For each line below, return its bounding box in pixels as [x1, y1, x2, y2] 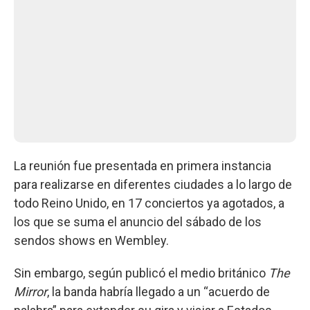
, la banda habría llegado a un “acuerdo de [47, 284, 270, 299]
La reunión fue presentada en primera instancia [14, 158, 271, 173]
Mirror [14, 284, 47, 299]
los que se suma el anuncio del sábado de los [14, 214, 262, 229]
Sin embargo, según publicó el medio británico [14, 265, 268, 280]
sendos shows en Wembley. [14, 232, 169, 248]
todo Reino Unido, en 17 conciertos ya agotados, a [14, 195, 284, 210]
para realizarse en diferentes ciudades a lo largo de [14, 176, 292, 192]
